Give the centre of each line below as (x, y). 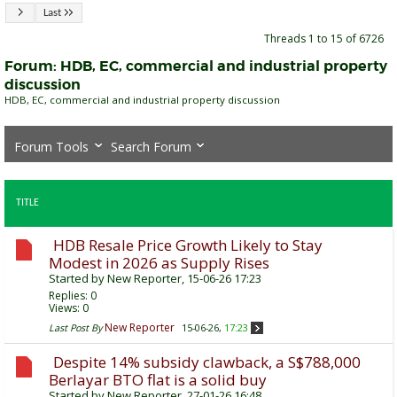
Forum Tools (51, 146)
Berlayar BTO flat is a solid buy (158, 380)
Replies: (70, 296)
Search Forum (152, 146)
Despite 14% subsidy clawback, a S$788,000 (207, 362)
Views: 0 (69, 308)
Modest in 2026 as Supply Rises (159, 263)
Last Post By (75, 328)
